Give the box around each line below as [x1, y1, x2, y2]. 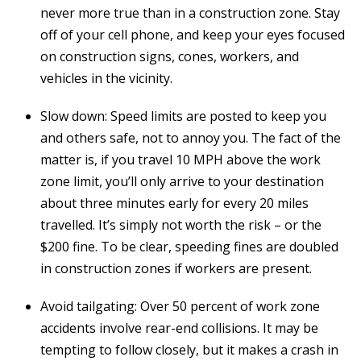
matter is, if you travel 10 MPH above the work [40, 151, 321, 169]
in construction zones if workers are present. [40, 259, 312, 278]
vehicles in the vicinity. [40, 69, 172, 88]
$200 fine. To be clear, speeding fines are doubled [40, 238, 338, 256]
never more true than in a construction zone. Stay [40, 4, 340, 23]
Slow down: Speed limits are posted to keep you [40, 107, 326, 126]
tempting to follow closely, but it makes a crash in [40, 341, 338, 359]
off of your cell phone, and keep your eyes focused [40, 26, 345, 44]
